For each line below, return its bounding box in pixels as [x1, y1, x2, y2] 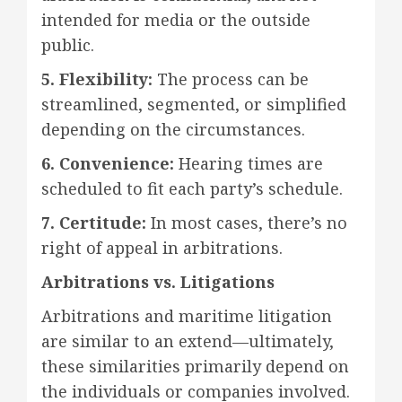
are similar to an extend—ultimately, [41, 329, 334, 352]
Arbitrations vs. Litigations [41, 270, 275, 293]
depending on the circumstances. [41, 118, 305, 140]
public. [41, 33, 94, 56]
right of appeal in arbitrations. [41, 236, 283, 258]
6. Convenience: [41, 152, 174, 174]
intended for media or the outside [41, 8, 310, 31]
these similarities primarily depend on [41, 354, 349, 377]
